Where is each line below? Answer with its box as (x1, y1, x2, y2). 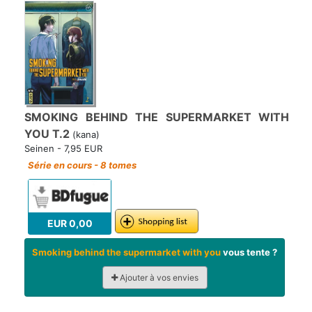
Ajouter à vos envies (117, 272, 198, 283)
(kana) (70, 129, 100, 141)
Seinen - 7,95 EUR (24, 143, 102, 155)
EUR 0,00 (47, 217, 93, 230)
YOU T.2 (24, 127, 70, 141)
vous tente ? (221, 247, 277, 258)
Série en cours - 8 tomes (28, 159, 136, 171)
